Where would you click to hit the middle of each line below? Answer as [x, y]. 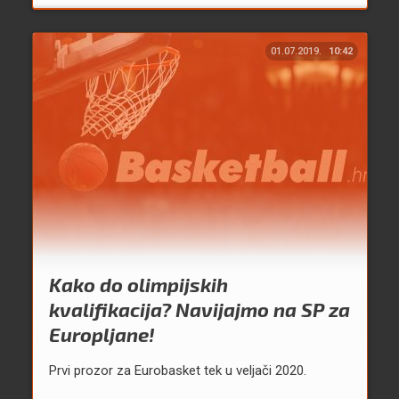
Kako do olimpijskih [138, 285]
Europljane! [102, 334]
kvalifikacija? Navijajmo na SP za [199, 309]
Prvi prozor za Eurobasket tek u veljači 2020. [177, 371]
